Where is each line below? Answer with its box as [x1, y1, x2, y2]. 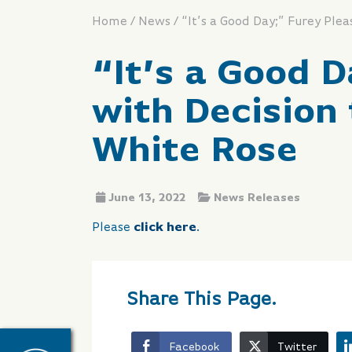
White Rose [92, 134, 298, 170]
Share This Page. [127, 290, 277, 310]
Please [92, 222, 134, 235]
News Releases [214, 192, 300, 204]
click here [134, 222, 196, 235]
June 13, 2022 [108, 192, 185, 204]
